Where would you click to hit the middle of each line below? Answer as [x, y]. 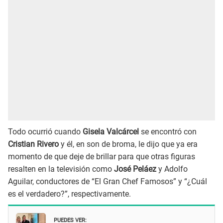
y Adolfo [173, 169]
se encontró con [169, 131]
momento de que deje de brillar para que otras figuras [102, 156]
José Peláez [135, 169]
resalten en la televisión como [60, 169]
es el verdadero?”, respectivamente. [69, 194]
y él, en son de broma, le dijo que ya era [129, 144]
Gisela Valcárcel [111, 131]
